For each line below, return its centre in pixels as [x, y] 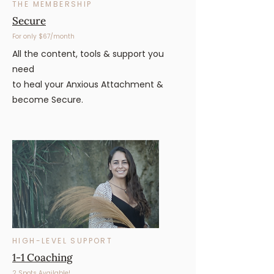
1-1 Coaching [42, 257]
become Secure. [48, 100]
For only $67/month [43, 36]
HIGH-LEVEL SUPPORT [63, 241]
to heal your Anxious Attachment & [88, 84]
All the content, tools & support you [88, 54]
